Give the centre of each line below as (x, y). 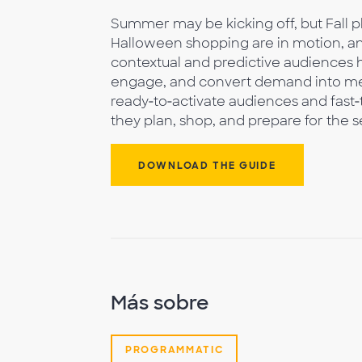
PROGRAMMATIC (175, 350)
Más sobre (160, 303)
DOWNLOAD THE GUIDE (207, 166)
